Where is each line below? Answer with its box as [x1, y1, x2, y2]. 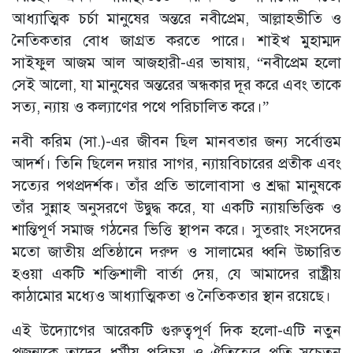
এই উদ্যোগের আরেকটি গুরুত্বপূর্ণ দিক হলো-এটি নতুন [12, 321, 341, 340]
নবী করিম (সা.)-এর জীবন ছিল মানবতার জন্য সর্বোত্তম [12, 132, 341, 151]
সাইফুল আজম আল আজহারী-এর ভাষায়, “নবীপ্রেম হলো [12, 54, 341, 72]
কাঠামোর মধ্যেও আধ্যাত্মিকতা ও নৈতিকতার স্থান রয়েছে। [12, 287, 331, 306]
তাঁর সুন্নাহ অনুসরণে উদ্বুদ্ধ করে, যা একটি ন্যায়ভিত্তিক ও [12, 199, 341, 217]
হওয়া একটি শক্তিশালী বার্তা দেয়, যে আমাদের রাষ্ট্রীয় [12, 265, 341, 284]
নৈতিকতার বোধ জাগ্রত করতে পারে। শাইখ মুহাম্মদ [12, 32, 341, 50]
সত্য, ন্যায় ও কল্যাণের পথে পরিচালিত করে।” [12, 98, 269, 117]
